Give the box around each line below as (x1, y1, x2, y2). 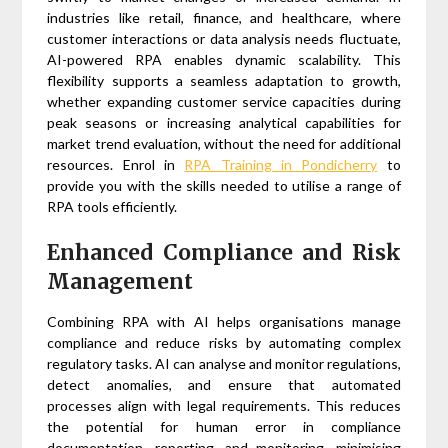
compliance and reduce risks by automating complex (47, 334, 401, 352)
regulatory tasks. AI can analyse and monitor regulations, (47, 355, 401, 373)
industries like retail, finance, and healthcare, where (47, 9, 401, 27)
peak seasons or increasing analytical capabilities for (47, 114, 401, 132)
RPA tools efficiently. (47, 198, 178, 216)
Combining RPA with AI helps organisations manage (47, 313, 401, 331)
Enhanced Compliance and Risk (47, 239, 401, 267)
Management (47, 268, 194, 296)
